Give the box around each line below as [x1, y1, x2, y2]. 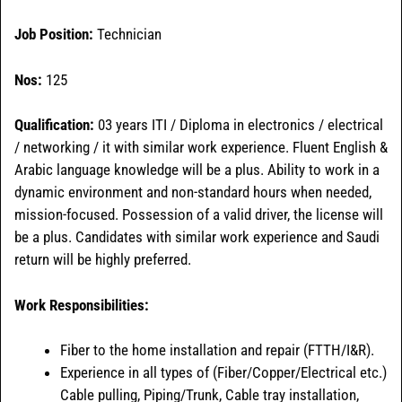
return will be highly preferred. [14, 250, 191, 269]
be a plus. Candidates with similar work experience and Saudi [14, 228, 380, 247]
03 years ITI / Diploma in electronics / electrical [98, 116, 383, 135]
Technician [97, 25, 162, 44]
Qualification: [14, 116, 98, 135]
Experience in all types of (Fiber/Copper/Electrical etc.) [60, 363, 387, 382]
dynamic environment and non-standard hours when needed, [14, 183, 371, 202]
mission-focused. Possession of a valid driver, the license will [14, 205, 383, 224]
